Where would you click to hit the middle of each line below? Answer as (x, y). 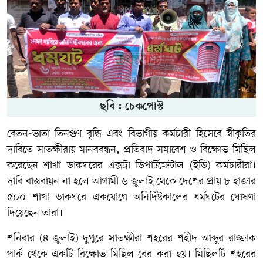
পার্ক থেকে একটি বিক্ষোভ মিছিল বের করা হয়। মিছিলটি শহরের (131, 254)
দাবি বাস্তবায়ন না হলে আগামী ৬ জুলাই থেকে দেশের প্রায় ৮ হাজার (131, 181)
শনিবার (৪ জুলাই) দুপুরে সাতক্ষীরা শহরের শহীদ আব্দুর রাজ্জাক (131, 238)
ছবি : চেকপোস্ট (131, 107)
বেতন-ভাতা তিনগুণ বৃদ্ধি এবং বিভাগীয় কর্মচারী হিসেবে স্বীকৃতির (131, 134)
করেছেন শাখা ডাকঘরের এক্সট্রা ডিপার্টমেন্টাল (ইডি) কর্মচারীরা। (131, 165)
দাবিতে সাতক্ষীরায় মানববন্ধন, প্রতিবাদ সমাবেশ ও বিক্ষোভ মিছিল (131, 149)
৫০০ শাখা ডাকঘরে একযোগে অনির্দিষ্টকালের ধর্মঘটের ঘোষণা (131, 197)
